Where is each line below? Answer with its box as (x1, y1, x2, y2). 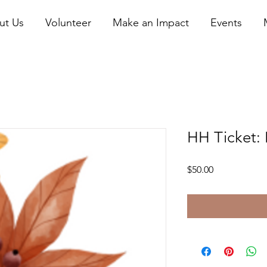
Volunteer (45, 16, 92, 29)
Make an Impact (113, 16, 190, 29)
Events (210, 16, 243, 29)
